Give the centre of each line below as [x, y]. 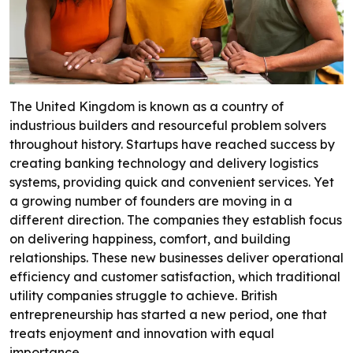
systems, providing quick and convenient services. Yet [172, 182]
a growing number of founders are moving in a [151, 201]
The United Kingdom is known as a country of [147, 107]
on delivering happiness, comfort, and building [150, 239]
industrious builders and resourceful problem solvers [168, 126]
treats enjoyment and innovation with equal [142, 334]
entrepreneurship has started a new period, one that [168, 315]
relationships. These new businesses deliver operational [176, 258]
